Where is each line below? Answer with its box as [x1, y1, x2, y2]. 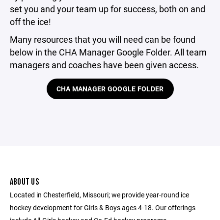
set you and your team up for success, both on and [10, 3, 205, 15]
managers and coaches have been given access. [10, 59, 199, 71]
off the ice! [10, 16, 51, 27]
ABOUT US [10, 177, 39, 187]
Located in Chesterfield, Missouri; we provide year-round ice [10, 190, 189, 199]
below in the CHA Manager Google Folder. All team [10, 46, 207, 58]
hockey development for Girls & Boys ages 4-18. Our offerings [10, 203, 195, 212]
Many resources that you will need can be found [10, 33, 195, 45]
